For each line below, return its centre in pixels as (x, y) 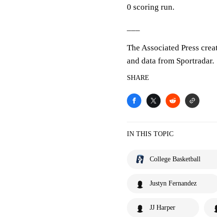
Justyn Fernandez (173, 183)
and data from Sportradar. (170, 61)
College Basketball (175, 159)
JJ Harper (163, 208)
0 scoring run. (151, 7)
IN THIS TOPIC (150, 134)
